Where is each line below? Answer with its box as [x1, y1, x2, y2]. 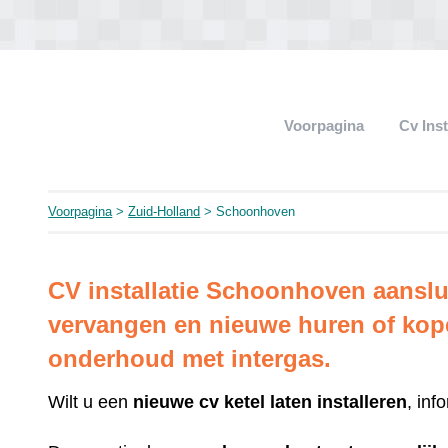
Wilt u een [48, 391, 134, 412]
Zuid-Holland [128, 204, 201, 219]
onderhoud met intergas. [48, 345, 332, 372]
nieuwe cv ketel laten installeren [133, 391, 408, 412]
